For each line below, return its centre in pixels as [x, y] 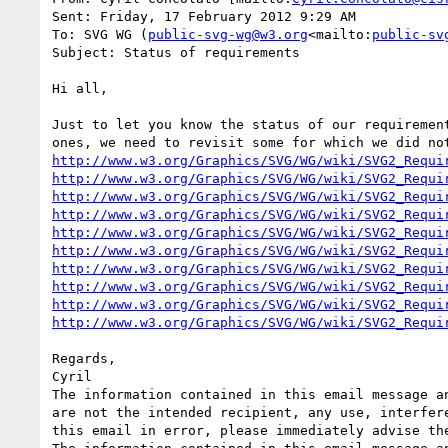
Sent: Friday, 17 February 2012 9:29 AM [204, 16]
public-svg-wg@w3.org [228, 34]
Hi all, [80, 88]
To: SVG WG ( [100, 34]
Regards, [84, 358]
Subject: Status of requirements [176, 52]
